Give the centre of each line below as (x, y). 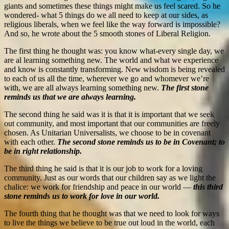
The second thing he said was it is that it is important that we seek (109, 114)
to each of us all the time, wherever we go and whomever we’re (107, 78)
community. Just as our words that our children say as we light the (110, 177)
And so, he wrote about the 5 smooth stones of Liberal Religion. (107, 33)
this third (207, 187)
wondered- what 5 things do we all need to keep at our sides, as (106, 15)
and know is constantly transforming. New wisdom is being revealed (114, 69)
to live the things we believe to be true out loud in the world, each (109, 222)
